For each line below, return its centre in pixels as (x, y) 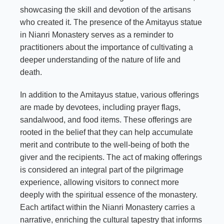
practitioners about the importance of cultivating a (106, 47)
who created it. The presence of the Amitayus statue (111, 22)
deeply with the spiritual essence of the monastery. (109, 194)
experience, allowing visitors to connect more (99, 182)
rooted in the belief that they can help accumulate (106, 132)
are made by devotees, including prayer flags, (100, 107)
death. (31, 72)
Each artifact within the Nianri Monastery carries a (107, 207)
